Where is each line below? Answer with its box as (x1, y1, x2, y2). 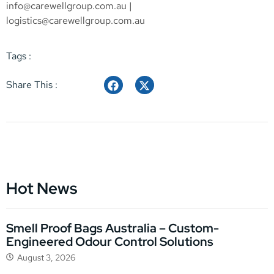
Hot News (6, 178, 77, 199)
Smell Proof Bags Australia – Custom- (6, 220, 219, 237)
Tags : (6, 50, 31, 63)
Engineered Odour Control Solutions (6, 234, 213, 250)
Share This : (6, 78, 57, 92)
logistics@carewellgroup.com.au (6, 14, 145, 28)
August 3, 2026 (17, 252, 75, 264)
